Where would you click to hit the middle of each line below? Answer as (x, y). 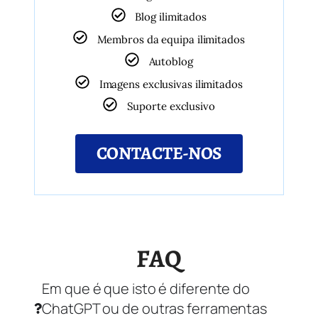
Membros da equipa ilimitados (171, 39)
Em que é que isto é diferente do (146, 288)
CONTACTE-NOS (159, 153)
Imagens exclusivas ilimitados (171, 84)
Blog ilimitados (171, 16)
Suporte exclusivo (171, 106)
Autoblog (171, 61)
